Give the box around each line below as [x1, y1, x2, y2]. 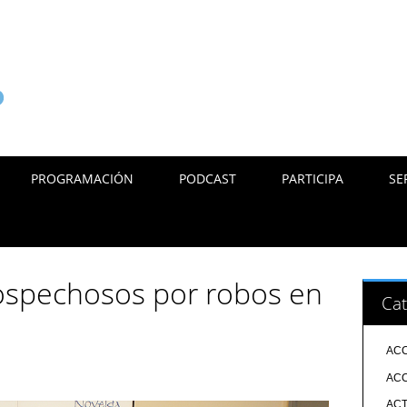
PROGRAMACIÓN [31, 170, 134, 187]
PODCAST [179, 170, 237, 187]
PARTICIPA [282, 170, 344, 187]
